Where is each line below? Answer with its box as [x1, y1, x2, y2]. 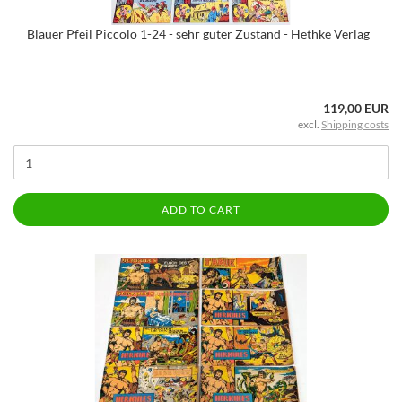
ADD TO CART [162, 203, 240, 216]
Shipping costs [321, 118, 389, 131]
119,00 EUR [323, 100, 389, 116]
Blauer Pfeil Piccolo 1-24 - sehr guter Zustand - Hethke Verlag [27, 26, 370, 41]
